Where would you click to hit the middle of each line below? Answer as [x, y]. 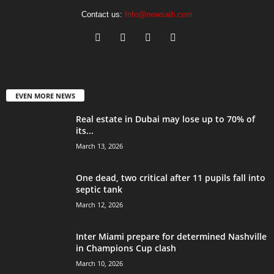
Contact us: [103, 14]
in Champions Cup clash [126, 248]
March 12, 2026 [99, 204]
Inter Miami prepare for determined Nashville [171, 236]
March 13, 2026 [99, 146]
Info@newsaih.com [159, 14]
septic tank [99, 189]
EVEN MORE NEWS [45, 95]
